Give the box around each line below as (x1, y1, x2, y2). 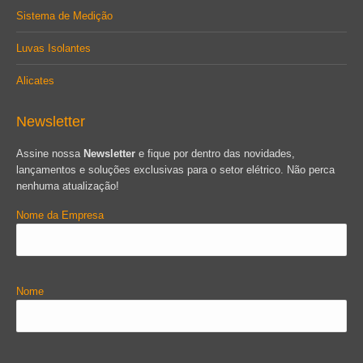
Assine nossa (16, 147, 83, 160)
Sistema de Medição (16, 10, 113, 22)
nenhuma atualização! (16, 180, 119, 192)
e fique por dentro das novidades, (135, 147, 295, 160)
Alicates (16, 75, 54, 87)
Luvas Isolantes (16, 42, 91, 54)
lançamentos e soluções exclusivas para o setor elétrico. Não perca (16, 164, 335, 176)
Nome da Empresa (16, 209, 104, 221)
